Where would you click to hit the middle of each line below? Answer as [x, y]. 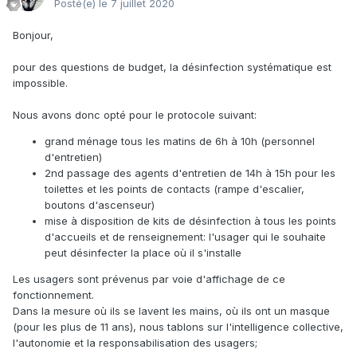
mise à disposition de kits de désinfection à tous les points [190, 221]
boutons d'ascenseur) [100, 205]
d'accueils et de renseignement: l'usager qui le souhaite [185, 237]
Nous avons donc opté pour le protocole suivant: [135, 115]
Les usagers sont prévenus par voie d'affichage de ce [149, 279]
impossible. [40, 83]
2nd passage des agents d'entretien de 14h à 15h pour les [190, 173]
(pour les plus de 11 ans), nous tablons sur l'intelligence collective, [178, 327]
